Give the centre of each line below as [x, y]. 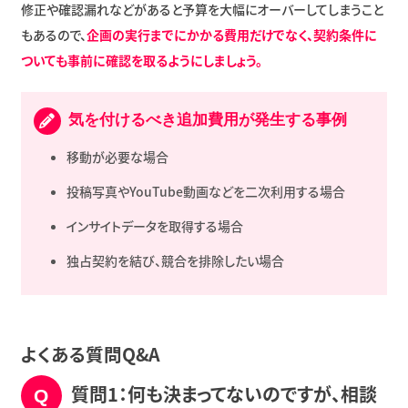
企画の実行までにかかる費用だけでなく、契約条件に [231, 35]
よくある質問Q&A [90, 354]
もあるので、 [53, 35]
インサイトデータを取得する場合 [154, 226]
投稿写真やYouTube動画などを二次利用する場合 [205, 192]
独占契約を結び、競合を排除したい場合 [175, 261]
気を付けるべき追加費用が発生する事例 [205, 120]
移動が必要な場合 [117, 157]
